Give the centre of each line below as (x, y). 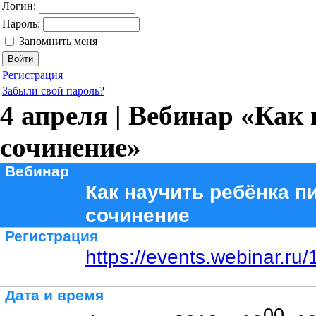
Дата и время (55, 296)
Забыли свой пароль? (53, 91)
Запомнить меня (58, 41)
